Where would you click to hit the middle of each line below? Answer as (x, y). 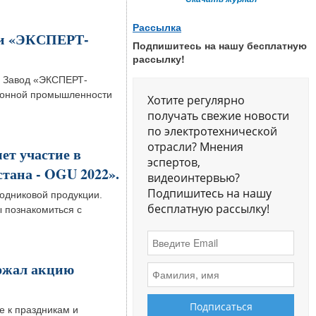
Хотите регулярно (196, 100)
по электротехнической (212, 131)
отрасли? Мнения (195, 146)
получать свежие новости (218, 115)
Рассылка (157, 28)
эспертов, (174, 162)
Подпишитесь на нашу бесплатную (220, 45)
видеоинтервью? (194, 177)
